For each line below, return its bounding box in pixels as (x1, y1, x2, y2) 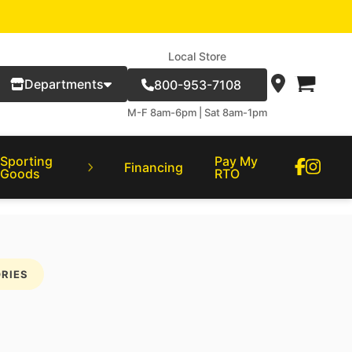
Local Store (168, 49, 226, 63)
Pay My (214, 153, 258, 169)
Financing (124, 159, 184, 175)
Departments (24, 76, 104, 92)
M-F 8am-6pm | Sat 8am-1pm (127, 106, 267, 119)
